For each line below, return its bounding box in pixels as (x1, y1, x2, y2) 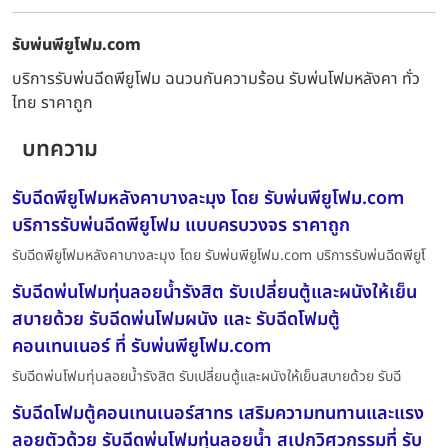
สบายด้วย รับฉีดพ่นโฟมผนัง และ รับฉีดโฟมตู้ (12, 306, 340, 334)
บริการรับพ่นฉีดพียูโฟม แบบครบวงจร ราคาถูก (12, 212, 350, 240)
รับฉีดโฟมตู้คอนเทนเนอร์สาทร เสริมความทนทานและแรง (12, 400, 424, 428)
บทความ (22, 133, 98, 167)
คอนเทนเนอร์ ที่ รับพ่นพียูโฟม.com (12, 333, 271, 361)
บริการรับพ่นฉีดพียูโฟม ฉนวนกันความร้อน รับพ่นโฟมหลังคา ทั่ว (12, 67, 420, 92)
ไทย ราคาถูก (12, 91, 93, 116)
